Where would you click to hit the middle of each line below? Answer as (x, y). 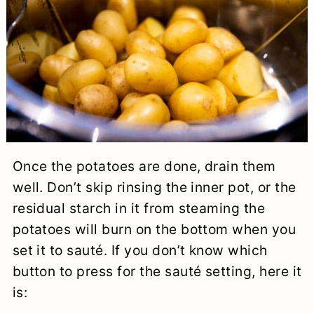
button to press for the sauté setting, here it (157, 272)
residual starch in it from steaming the (139, 209)
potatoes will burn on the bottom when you (154, 230)
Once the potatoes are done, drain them (144, 166)
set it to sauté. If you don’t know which (140, 251)
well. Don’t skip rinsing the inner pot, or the (154, 187)
